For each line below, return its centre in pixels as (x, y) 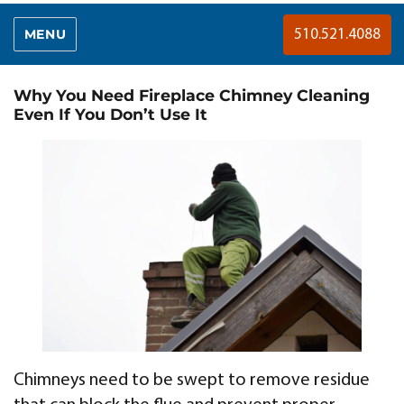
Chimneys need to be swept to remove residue (192, 380)
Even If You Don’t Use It (110, 115)
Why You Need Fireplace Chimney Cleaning (192, 96)
